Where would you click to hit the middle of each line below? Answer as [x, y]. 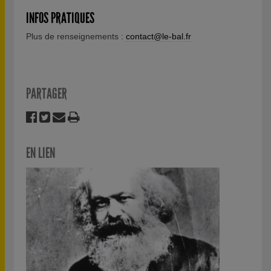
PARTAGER [47, 93]
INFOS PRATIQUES [60, 18]
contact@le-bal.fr [158, 36]
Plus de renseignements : [76, 36]
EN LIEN [41, 153]
